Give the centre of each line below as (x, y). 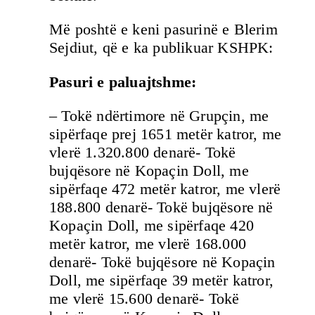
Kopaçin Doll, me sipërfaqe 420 (152, 226)
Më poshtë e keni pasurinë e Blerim (163, 30)
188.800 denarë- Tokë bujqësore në (161, 207)
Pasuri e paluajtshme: (123, 82)
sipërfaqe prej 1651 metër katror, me (166, 134)
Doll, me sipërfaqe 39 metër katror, (162, 281)
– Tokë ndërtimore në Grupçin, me (159, 116)
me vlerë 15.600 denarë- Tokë (144, 299)
